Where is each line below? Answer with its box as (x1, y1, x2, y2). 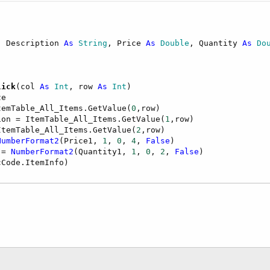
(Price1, (59, 136, 103, 146)
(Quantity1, (74, 147, 132, 157)
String (74, 39, 108, 48)
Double (155, 39, 190, 48)
